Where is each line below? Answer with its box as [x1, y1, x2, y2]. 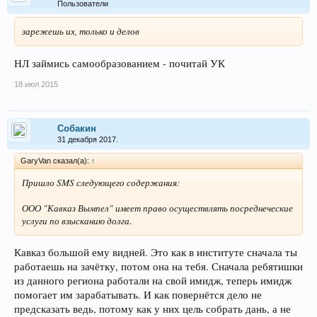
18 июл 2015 [14, 79, 58, 88]
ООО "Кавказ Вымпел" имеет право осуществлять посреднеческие [22, 201, 293, 214]
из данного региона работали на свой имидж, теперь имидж [14, 274, 292, 288]
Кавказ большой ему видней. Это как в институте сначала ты [14, 246, 297, 260]
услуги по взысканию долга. [22, 214, 132, 227]
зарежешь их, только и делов [22, 25, 139, 38]
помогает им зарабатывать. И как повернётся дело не [14, 288, 262, 302]
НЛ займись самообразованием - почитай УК [14, 56, 225, 70]
